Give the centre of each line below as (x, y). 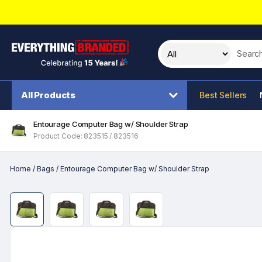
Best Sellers (223, 95)
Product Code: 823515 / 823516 (86, 136)
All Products (49, 95)
